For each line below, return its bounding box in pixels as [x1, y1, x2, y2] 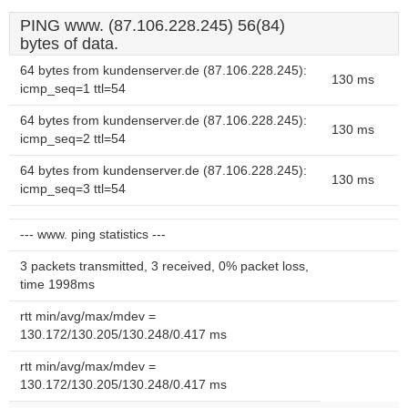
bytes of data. [20, 35, 118, 53]
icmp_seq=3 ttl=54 [20, 182, 126, 196]
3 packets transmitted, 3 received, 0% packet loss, [20, 260, 309, 273]
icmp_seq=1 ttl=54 [20, 82, 126, 96]
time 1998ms [20, 278, 95, 291]
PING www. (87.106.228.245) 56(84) [20, 16, 285, 35]
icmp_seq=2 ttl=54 [20, 132, 126, 146]
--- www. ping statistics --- [20, 228, 166, 241]
